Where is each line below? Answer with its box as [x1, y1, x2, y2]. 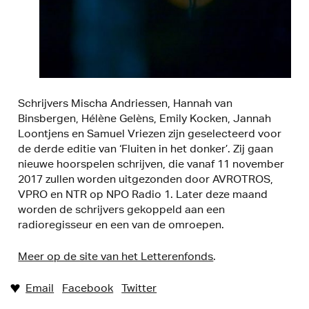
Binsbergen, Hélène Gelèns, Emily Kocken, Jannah [18, 111, 272, 125]
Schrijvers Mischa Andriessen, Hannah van [18, 96, 233, 110]
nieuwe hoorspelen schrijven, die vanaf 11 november [18, 157, 285, 170]
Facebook [62, 281, 114, 295]
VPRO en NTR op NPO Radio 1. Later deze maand [18, 187, 268, 201]
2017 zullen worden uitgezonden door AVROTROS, [18, 172, 274, 186]
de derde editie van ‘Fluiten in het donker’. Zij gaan [18, 141, 274, 155]
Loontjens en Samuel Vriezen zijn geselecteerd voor [18, 126, 282, 140]
